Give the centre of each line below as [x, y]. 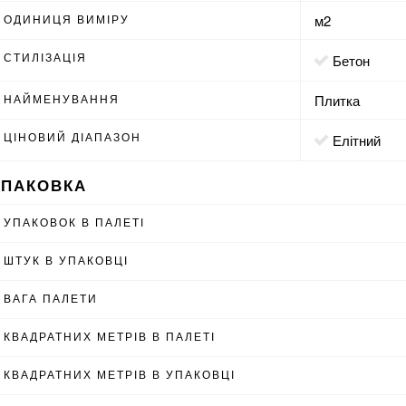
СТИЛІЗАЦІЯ [46, 57]
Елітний [362, 140]
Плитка [338, 100]
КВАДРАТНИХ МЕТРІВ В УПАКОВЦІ [120, 373]
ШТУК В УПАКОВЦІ [67, 259]
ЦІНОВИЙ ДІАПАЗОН [73, 136]
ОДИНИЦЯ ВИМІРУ [67, 19]
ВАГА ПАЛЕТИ [51, 297]
